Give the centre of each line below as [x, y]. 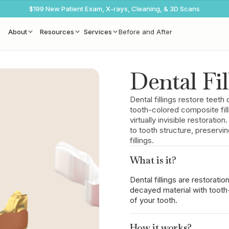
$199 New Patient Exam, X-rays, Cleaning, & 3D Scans [114, 9]
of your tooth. [153, 201]
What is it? [153, 161]
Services [98, 31]
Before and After [145, 31]
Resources [57, 31]
